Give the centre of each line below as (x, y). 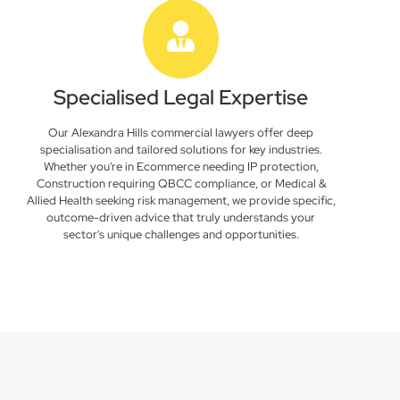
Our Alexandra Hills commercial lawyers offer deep (181, 133)
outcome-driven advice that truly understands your (181, 217)
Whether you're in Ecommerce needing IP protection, (181, 167)
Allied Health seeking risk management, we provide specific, (181, 200)
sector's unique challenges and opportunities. (181, 234)
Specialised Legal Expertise (181, 97)
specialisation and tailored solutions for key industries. (181, 150)
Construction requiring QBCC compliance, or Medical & (181, 183)
